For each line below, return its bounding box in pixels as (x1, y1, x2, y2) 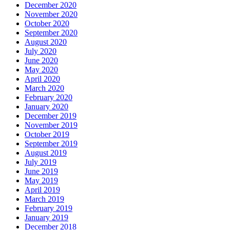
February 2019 (25, 204, 72, 213)
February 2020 (25, 93, 72, 102)
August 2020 (25, 37, 67, 47)
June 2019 (25, 167, 58, 176)
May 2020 (25, 65, 58, 74)
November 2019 (25, 121, 78, 130)
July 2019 (25, 158, 56, 167)
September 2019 (25, 139, 78, 148)
